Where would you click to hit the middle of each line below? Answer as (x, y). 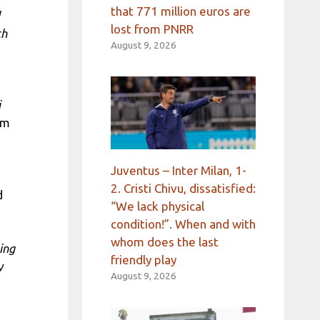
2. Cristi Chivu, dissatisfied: (183, 188)
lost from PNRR (152, 29)
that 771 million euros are (180, 11)
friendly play (143, 259)
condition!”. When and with (183, 224)
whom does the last (164, 241)
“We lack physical (157, 206)
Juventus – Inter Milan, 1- (178, 170)
